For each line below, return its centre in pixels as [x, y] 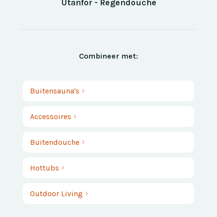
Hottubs [45, 168]
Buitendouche [55, 142]
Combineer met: [108, 56]
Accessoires [51, 117]
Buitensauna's [55, 91]
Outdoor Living [57, 194]
